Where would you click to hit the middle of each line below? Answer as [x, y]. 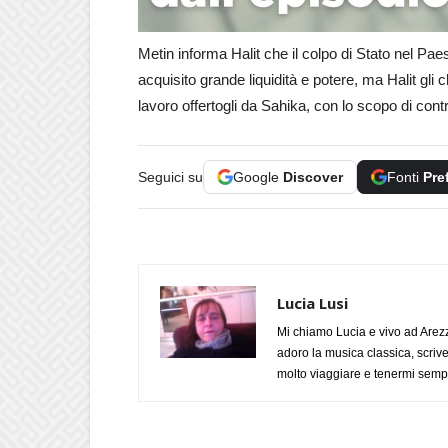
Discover [313, 176]
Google [258, 176]
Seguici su [170, 176]
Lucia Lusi [312, 302]
